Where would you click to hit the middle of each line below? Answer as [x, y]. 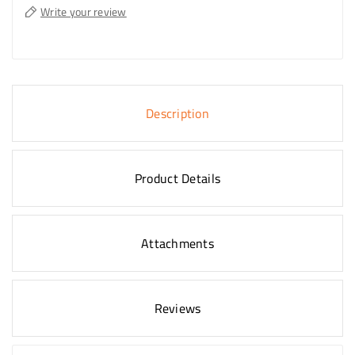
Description [177, 114]
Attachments [177, 244]
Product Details [177, 179]
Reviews [177, 309]
